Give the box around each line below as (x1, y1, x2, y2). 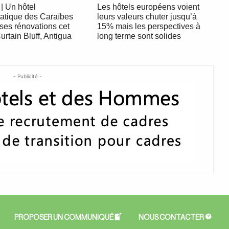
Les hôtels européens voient (97, 2, 199, 11)
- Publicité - (13, 73, 42, 79)
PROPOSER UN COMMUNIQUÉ (14, 214, 113, 221)
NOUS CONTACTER (139, 214, 204, 221)
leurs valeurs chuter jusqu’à (97, 12, 197, 21)
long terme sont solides (97, 31, 181, 40)
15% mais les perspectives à (97, 21, 200, 31)
